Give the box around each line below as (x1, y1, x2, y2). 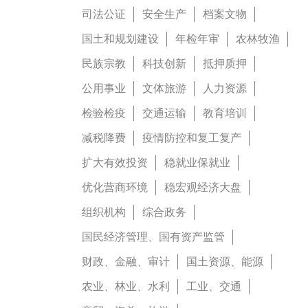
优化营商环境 (82, 181, 148, 193)
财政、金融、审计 (82, 255, 170, 267)
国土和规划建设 (82, 32, 159, 45)
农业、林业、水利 (82, 280, 170, 292)
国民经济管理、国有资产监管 (82, 230, 225, 243)
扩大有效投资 (82, 156, 148, 168)
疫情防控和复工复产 (142, 131, 241, 144)
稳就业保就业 (164, 156, 230, 168)
